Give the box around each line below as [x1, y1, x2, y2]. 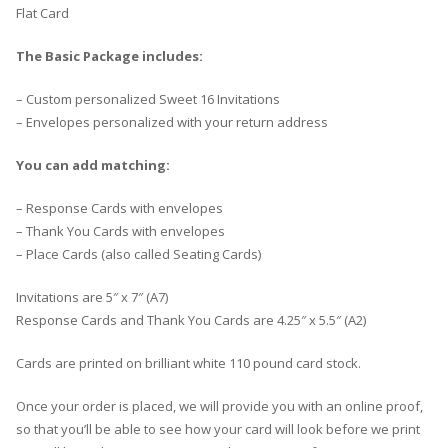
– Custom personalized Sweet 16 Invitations [16, 90, 280, 109]
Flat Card [16, 4, 69, 23]
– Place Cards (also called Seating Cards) [16, 245, 261, 264]
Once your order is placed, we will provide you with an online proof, [16, 397, 423, 416]
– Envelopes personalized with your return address [16, 113, 328, 132]
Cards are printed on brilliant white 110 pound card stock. [16, 354, 361, 373]
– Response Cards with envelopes [16, 199, 223, 218]
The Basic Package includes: [16, 47, 203, 66]
